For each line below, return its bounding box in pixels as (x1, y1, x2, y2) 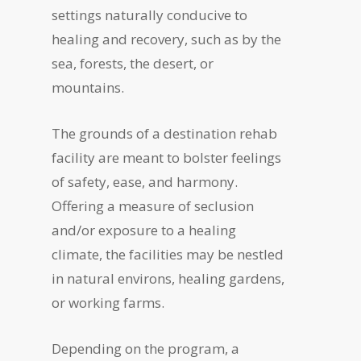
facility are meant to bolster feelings (52, 148, 282, 167)
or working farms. (52, 293, 165, 312)
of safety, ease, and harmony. (52, 172, 239, 191)
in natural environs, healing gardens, (52, 269, 285, 288)
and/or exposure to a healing (52, 221, 237, 239)
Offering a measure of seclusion (52, 197, 255, 215)
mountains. (52, 78, 125, 97)
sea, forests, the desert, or (52, 54, 214, 73)
